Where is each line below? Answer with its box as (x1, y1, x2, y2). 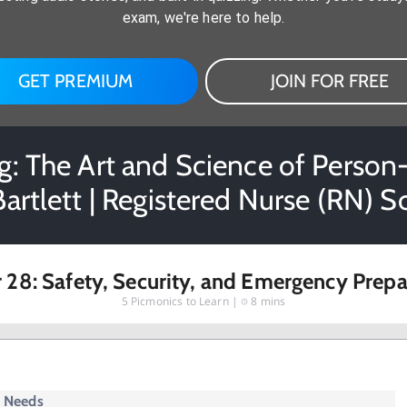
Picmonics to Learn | (127, 293, 242, 310)
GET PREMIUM (17, 70, 134, 92)
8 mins (251, 293, 286, 310)
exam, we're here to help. (122, 9, 285, 26)
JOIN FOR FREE (271, 70, 390, 92)
